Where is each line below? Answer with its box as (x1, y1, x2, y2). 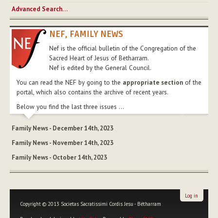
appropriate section (123, 78, 183, 87)
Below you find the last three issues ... (17, 102, 124, 111)
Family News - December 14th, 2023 (12, 124, 113, 132)
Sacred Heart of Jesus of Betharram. (49, 54, 149, 62)
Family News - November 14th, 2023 (12, 138, 113, 147)
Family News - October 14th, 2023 (12, 153, 107, 162)
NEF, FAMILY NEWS (49, 28, 123, 39)
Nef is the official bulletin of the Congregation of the (49, 44, 196, 53)
